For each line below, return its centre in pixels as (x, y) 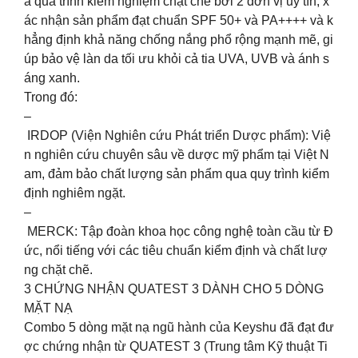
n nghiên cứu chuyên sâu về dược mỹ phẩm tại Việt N (177, 154)
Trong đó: (51, 97)
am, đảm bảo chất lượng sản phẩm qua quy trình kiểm (178, 173)
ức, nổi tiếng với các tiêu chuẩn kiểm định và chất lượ (176, 250)
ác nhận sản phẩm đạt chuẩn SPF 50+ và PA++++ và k (179, 20)
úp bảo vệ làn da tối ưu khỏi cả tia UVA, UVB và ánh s (177, 58)
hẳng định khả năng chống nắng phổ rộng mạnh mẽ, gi (179, 39)
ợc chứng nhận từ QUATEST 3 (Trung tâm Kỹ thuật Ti (176, 346)
